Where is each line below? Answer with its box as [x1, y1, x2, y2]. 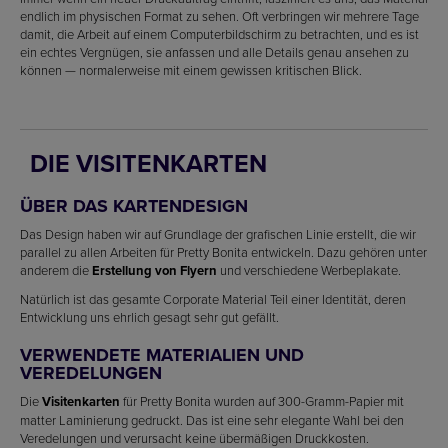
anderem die [20, 261, 92, 279]
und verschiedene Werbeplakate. [217, 261, 401, 279]
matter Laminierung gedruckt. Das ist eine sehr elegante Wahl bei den [20, 411, 404, 429]
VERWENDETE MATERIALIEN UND [20, 342, 304, 368]
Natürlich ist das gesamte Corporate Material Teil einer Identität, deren [20, 290, 406, 308]
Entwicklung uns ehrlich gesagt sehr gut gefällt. [20, 308, 279, 326]
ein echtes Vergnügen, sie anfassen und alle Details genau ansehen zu [20, 43, 409, 61]
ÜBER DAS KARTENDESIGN [20, 193, 248, 219]
